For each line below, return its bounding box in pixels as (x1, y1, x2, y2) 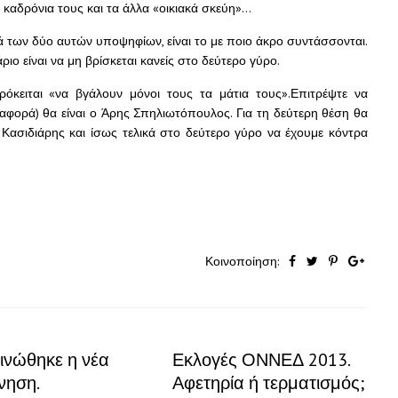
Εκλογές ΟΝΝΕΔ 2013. (172, 348, 349, 371)
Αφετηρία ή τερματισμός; (172, 371, 364, 394)
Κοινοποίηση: (205, 253, 283, 269)
